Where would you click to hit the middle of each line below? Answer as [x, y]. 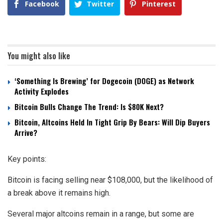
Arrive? [26, 133]
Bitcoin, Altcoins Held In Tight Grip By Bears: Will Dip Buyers [112, 122]
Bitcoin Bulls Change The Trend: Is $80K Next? [89, 107]
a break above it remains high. [59, 193]
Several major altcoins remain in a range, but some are [101, 214]
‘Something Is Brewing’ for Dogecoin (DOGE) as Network [104, 81]
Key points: [27, 159]
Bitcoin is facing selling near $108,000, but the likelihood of [110, 180]
